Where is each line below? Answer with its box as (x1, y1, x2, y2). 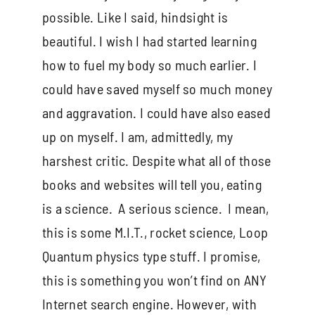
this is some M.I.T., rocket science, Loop (41, 223, 269, 240)
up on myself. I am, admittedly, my (41, 127, 233, 145)
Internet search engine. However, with (41, 295, 257, 312)
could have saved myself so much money (41, 79, 273, 97)
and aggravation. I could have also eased (41, 103, 271, 121)
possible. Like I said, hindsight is (41, 8, 229, 25)
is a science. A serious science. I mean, (41, 199, 269, 217)
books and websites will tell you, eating (41, 175, 262, 193)
